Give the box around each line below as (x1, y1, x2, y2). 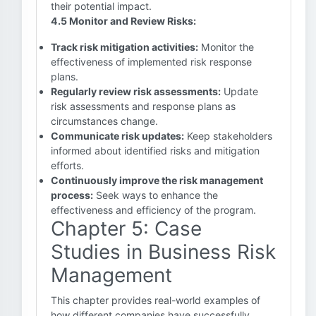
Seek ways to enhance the (93, 189, 218, 201)
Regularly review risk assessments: (51, 85, 221, 97)
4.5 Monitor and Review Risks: (51, 15, 196, 27)
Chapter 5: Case (51, 217, 202, 241)
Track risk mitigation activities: (51, 41, 198, 53)
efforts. (51, 159, 84, 171)
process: (51, 189, 93, 201)
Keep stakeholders (184, 130, 272, 142)
